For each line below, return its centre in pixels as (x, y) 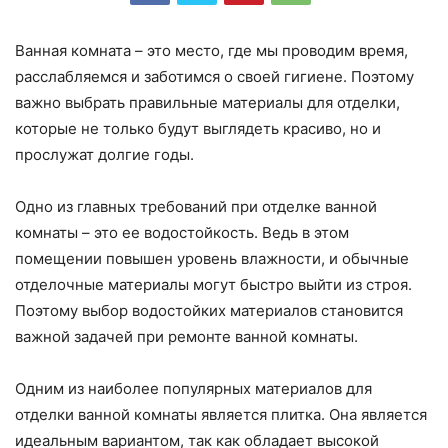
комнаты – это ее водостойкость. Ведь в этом (182, 233)
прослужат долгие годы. (104, 155)
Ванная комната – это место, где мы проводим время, (211, 51)
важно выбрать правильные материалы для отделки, (207, 103)
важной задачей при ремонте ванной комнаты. (186, 337)
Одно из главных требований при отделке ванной (196, 207)
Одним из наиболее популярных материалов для (193, 389)
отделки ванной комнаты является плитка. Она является (221, 415)
